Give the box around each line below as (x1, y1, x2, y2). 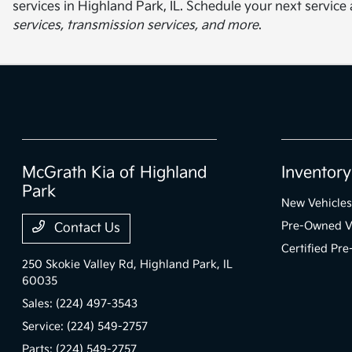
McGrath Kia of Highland (22, 163, 208, 182)
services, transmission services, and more (13, 17, 258, 33)
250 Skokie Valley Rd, (22, 257, 141, 271)
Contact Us (51, 220, 121, 236)
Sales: (22, 296, 57, 310)
